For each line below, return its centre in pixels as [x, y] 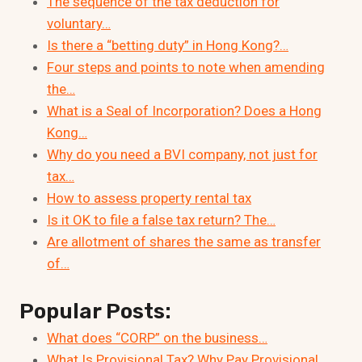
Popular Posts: [95, 311]
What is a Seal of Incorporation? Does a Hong [184, 111]
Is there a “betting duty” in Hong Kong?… [168, 46]
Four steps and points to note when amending [186, 67]
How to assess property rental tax [149, 198]
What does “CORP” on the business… [157, 337]
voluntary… [79, 24]
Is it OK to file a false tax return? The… [161, 220]
